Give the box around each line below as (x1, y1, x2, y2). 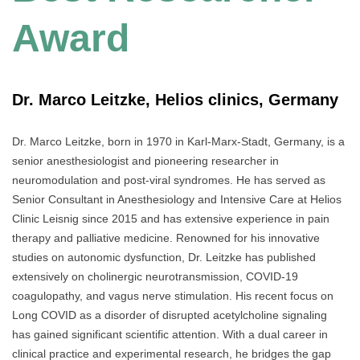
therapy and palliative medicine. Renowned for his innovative (12, 231, 320, 244)
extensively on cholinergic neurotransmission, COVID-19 (12, 269, 298, 283)
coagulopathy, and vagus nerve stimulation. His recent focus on (12, 288, 333, 302)
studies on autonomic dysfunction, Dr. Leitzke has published (12, 250, 316, 264)
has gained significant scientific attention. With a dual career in (12, 327, 328, 341)
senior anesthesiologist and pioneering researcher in (12, 153, 279, 167)
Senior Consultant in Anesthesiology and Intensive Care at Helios (12, 192, 342, 206)
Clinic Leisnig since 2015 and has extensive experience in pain (12, 211, 329, 225)
